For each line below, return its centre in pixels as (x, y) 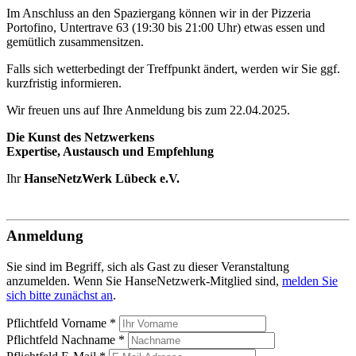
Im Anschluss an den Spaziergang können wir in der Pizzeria (159, 13)
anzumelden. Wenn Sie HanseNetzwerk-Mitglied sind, (144, 281)
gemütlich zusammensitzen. (75, 41)
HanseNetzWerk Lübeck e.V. (102, 178)
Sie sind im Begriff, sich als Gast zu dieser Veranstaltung (148, 266)
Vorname (85, 323)
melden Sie (310, 281)
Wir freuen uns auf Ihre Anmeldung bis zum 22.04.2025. (148, 110)
